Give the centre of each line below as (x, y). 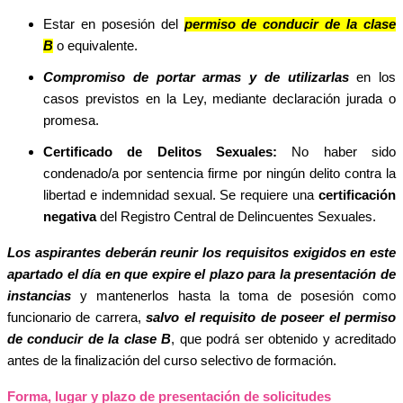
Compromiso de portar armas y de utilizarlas (196, 77)
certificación (357, 195)
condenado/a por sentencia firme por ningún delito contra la (219, 173)
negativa (70, 216)
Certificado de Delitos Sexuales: (160, 152)
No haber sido (336, 152)
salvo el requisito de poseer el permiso (271, 317)
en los (372, 77)
